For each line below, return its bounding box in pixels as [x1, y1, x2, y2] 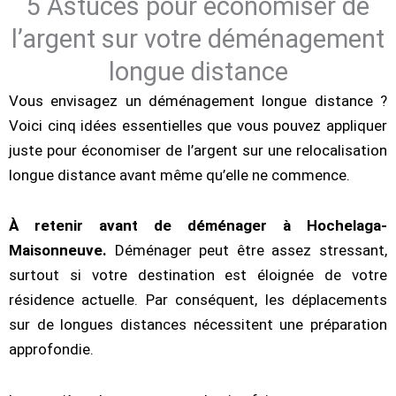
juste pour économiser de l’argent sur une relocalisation [9, 141, 387, 159]
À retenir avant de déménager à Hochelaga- [9, 217, 387, 235]
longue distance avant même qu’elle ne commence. [9, 165, 350, 184]
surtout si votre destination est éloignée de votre [9, 266, 387, 285]
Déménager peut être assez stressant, [107, 241, 387, 260]
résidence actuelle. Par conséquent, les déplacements [9, 291, 387, 309]
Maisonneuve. [9, 241, 107, 260]
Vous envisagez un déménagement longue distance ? [9, 91, 387, 110]
